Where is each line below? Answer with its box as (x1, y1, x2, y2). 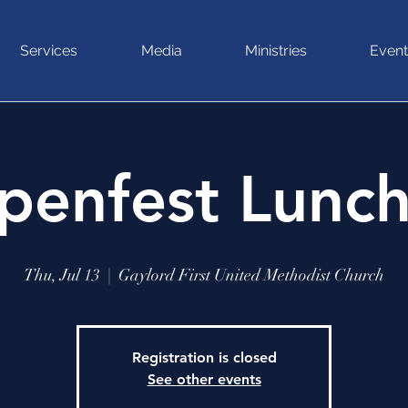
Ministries (244, 42, 307, 59)
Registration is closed (131, 349, 277, 366)
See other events (147, 371, 261, 388)
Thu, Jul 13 (24, 265, 100, 285)
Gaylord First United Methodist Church (118, 265, 384, 285)
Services (20, 42, 77, 59)
